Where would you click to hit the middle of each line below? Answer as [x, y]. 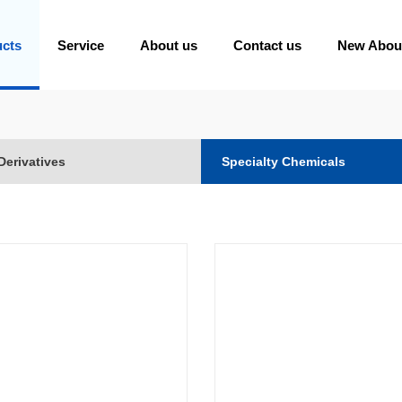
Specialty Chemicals [284, 162]
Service [81, 45]
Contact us [268, 45]
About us [169, 45]
